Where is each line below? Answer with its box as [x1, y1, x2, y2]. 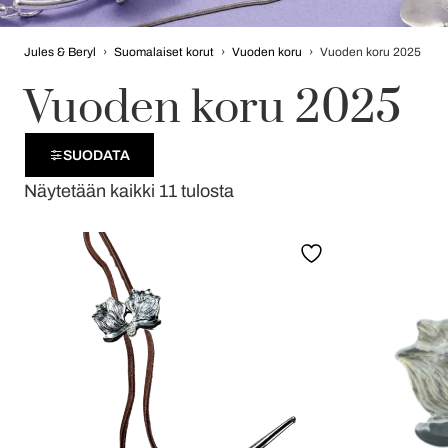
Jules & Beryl [24, 45, 96, 59]
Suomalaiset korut [114, 45, 214, 59]
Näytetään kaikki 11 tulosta [24, 181, 234, 201]
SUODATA [63, 147, 130, 163]
